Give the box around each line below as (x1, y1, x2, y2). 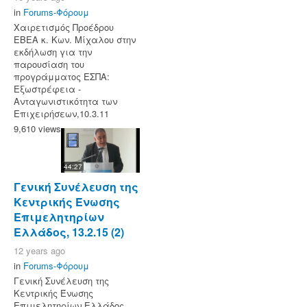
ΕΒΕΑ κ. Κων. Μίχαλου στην (14, 33, 136, 47)
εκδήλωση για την (14, 45, 92, 59)
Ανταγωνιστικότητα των (14, 95, 117, 108)
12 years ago (14, 243, 65, 257)
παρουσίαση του (14, 58, 84, 71)
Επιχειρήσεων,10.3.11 (14, 107, 109, 121)
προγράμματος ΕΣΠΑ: (14, 70, 110, 84)
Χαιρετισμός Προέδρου (14, 21, 114, 34)
